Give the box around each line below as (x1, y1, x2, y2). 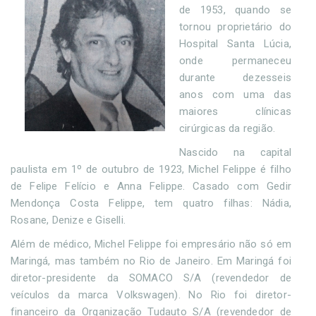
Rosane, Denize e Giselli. (11, 214, 126, 226)
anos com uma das (179, 88, 291, 101)
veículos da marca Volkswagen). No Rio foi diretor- (11, 288, 291, 301)
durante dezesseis (179, 71, 291, 84)
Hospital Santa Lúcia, (179, 37, 291, 50)
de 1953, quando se (179, 4, 291, 16)
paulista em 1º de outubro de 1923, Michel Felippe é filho (11, 163, 291, 176)
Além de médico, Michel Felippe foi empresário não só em (11, 238, 291, 250)
